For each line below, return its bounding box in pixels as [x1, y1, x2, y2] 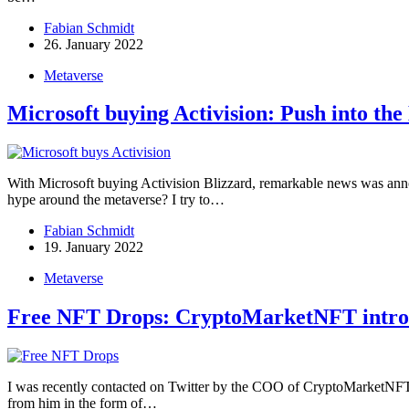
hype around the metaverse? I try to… [7, 192, 225, 208]
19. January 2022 [44, 239, 143, 256]
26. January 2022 [44, 36, 143, 52]
